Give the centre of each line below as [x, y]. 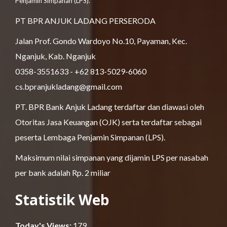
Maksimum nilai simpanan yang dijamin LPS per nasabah [112, 157]
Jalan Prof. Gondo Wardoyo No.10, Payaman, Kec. [101, 41]
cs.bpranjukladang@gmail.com [69, 86]
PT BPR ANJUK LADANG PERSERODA [85, 20]
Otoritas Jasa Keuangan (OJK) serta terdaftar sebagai [108, 122]
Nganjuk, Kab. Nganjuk [55, 56]
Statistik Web [62, 199]
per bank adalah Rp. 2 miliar [63, 172]
